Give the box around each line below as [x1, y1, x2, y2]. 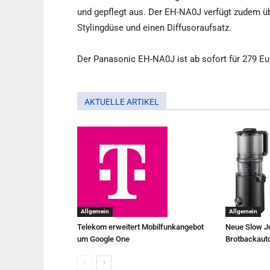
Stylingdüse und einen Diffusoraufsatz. [77, 22, 231, 33]
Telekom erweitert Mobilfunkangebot [77, 222, 204, 231]
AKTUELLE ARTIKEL [84, 97, 159, 107]
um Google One [77, 234, 130, 243]
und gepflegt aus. [77, 7, 146, 17]
